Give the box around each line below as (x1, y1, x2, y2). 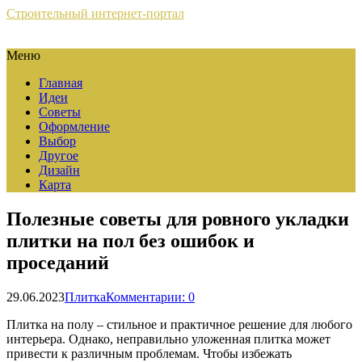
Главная (39, 76, 82, 90)
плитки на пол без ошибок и (6, 229, 255, 251)
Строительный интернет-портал (6, 6, 184, 20)
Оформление (39, 120, 110, 133)
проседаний (6, 251, 109, 273)
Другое (39, 149, 78, 162)
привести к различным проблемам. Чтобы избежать (6, 346, 292, 360)
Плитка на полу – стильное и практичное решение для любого (6, 317, 352, 331)
